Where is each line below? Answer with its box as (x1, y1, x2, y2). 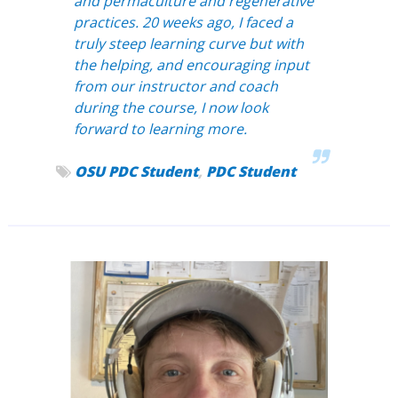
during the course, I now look (73, 97, 268, 117)
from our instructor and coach (73, 76, 278, 96)
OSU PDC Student (74, 161, 198, 181)
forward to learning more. (73, 118, 247, 139)
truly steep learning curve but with (73, 33, 304, 53)
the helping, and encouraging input (73, 54, 309, 75)
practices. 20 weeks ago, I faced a (73, 12, 293, 32)
